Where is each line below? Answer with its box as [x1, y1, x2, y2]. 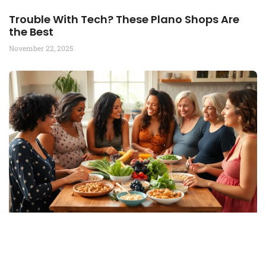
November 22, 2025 [9, 43, 73, 53]
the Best [9, 24, 53, 39]
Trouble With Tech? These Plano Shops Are [9, 11, 239, 27]
